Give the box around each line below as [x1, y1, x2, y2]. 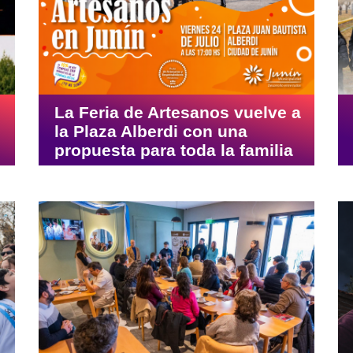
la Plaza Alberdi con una [54, 122, 247, 141]
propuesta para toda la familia [54, 141, 293, 160]
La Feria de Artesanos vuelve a [54, 103, 301, 122]
